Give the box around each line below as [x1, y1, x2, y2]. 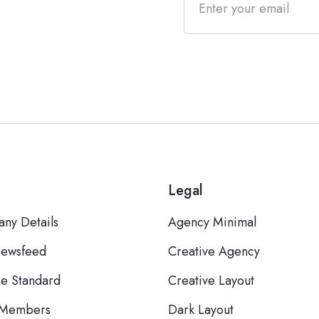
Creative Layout [168, 271, 254, 290]
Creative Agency [168, 242, 260, 261]
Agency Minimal [168, 213, 256, 231]
